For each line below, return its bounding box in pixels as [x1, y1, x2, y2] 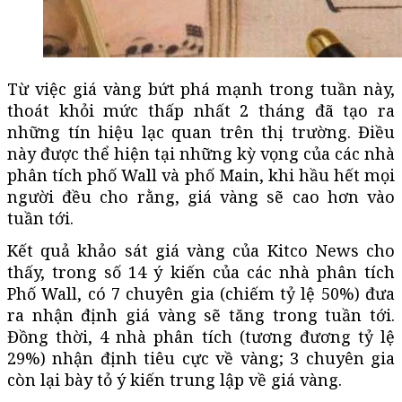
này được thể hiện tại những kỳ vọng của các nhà [7, 142, 395, 164]
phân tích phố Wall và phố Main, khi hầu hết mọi [7, 163, 395, 186]
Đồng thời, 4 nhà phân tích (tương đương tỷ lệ [7, 325, 395, 347]
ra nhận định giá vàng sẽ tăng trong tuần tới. [7, 303, 395, 326]
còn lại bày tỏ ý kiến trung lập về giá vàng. [7, 368, 342, 390]
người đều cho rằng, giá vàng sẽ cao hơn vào [7, 185, 395, 207]
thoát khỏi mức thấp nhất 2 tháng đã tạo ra [7, 99, 395, 121]
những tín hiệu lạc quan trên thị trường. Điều [7, 120, 395, 143]
